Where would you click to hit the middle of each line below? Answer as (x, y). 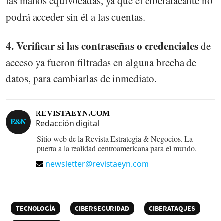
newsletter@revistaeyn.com (97, 164)
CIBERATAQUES (172, 208)
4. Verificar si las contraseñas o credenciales (102, 46)
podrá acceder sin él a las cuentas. (75, 17)
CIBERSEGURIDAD (102, 208)
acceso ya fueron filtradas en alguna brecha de (101, 62)
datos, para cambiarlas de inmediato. (81, 78)
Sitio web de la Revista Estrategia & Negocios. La (115, 138)
